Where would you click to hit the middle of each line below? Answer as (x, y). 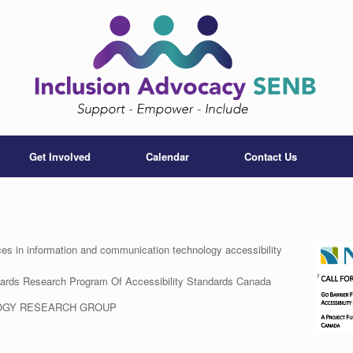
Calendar (167, 157)
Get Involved (60, 157)
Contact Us (271, 157)
